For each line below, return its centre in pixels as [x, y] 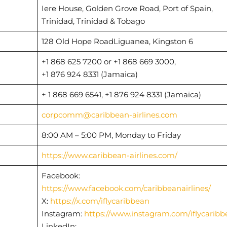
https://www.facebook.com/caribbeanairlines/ [126, 188]
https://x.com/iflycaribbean [100, 201]
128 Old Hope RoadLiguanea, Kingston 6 [117, 41]
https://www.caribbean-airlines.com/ [109, 155]
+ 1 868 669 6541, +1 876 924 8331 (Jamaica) [121, 94]
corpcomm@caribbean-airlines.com [109, 115]
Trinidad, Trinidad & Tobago [93, 21]
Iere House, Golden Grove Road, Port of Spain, [127, 8]
